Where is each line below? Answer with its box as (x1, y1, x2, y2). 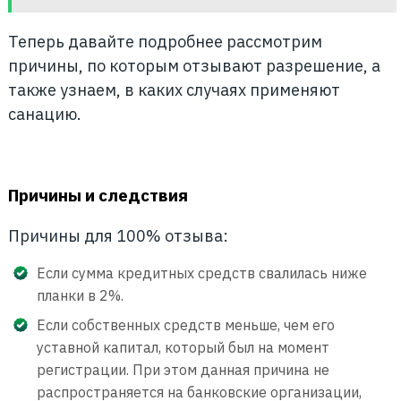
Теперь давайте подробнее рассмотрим (7, 31, 322, 52)
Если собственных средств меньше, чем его (36, 316, 335, 334)
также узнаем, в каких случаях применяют (7, 80, 340, 100)
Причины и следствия (7, 184, 188, 206)
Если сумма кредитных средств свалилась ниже (36, 264, 367, 282)
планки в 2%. (36, 286, 124, 304)
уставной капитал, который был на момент (36, 338, 329, 356)
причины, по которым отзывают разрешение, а (7, 55, 380, 76)
